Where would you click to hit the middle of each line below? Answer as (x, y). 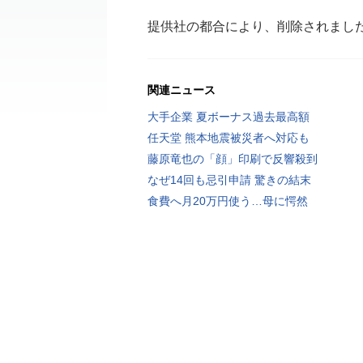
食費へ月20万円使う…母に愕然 (228, 201)
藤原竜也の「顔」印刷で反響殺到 (233, 159)
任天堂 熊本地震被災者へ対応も (228, 138)
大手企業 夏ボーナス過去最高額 (228, 117)
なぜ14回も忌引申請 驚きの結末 (229, 180)
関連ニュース (181, 90)
